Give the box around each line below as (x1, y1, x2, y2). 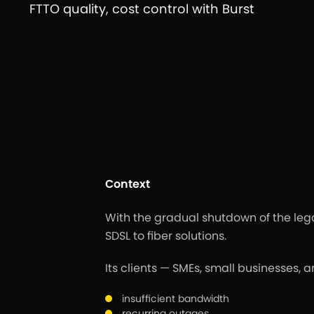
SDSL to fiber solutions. (105, 228, 226, 244)
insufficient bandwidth (122, 292, 229, 306)
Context (105, 176, 150, 192)
